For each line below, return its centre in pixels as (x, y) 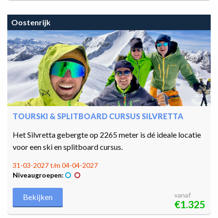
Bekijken (38, 197)
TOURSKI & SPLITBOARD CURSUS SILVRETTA (98, 116)
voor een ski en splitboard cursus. (68, 146)
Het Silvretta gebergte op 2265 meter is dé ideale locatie (107, 134)
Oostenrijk (31, 22)
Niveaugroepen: (38, 175)
